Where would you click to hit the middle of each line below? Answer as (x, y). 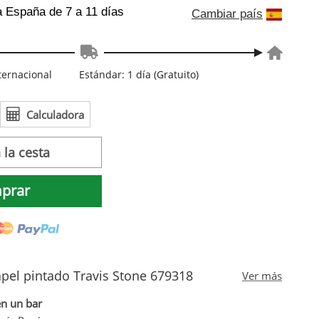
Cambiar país (227, 14)
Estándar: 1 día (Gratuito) (138, 74)
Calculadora (55, 114)
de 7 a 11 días (87, 12)
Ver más (262, 276)
